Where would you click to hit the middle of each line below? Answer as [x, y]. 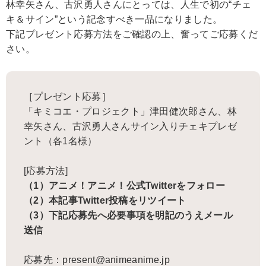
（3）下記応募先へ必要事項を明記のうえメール [129, 215]
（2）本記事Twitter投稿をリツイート [105, 200]
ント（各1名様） [61, 141]
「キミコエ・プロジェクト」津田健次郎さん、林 [131, 111]
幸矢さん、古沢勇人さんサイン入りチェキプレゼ [131, 126]
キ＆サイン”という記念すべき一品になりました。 [114, 19]
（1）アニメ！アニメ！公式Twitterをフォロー [124, 185]
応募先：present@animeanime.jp [97, 259]
